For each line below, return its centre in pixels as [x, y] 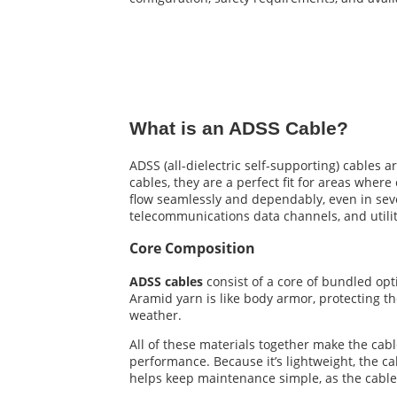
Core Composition [192, 249]
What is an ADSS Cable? [239, 128]
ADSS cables [166, 281]
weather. [156, 315]
